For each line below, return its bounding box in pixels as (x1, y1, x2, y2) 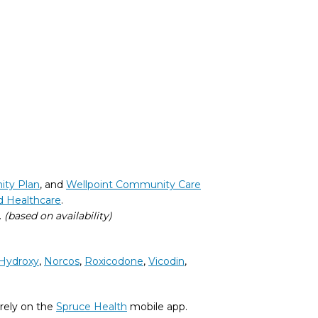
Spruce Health (56, 300, 127, 313)
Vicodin (148, 255, 185, 268)
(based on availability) (4, 209, 112, 222)
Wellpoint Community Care (66, 178, 201, 191)
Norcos (44, 255, 79, 268)
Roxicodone (84, 255, 143, 268)
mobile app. (127, 300, 187, 313)
